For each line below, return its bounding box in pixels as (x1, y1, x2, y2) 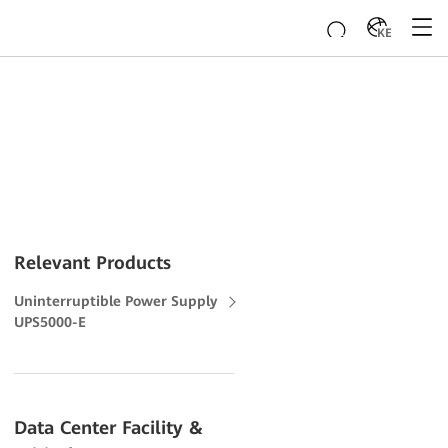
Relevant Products (14, 252, 172, 273)
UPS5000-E (14, 314, 87, 330)
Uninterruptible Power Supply (14, 293, 218, 309)
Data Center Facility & (14, 417, 204, 438)
